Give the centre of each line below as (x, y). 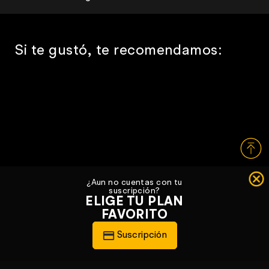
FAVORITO (134, 215)
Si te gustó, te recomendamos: (119, 51)
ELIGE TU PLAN (134, 202)
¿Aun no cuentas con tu (134, 183)
